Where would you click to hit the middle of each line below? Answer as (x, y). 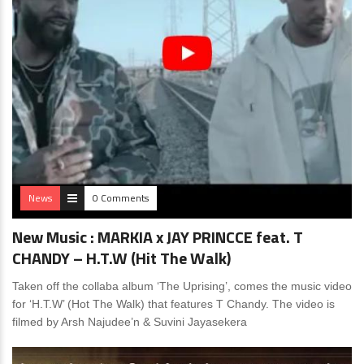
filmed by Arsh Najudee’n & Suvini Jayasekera (130, 322)
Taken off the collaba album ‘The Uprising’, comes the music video (182, 286)
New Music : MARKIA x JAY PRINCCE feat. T (158, 237)
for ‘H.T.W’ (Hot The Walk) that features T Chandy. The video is (173, 304)
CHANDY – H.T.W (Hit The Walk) (121, 258)
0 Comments (121, 198)
